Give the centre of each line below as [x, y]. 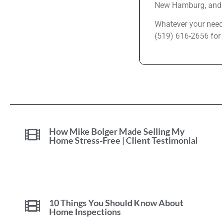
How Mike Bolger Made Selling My [117, 131]
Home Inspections [85, 211]
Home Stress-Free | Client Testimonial [123, 140]
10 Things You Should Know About [116, 202]
